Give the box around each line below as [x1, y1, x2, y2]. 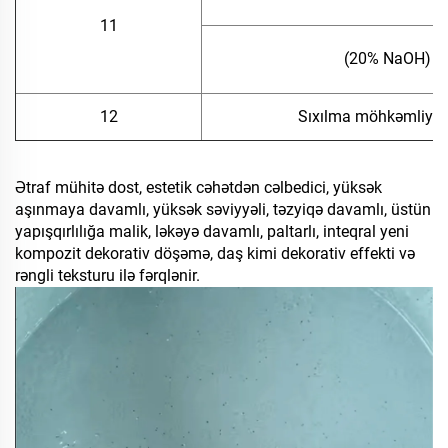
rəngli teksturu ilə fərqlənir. [15, 266, 200, 286]
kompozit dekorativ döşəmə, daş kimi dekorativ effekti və [15, 244, 415, 264]
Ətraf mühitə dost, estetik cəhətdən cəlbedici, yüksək [15, 178, 382, 198]
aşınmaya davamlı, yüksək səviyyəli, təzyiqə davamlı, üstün [15, 200, 431, 220]
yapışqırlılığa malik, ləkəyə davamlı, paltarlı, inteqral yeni [15, 222, 409, 242]
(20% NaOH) [344, 49, 431, 69]
